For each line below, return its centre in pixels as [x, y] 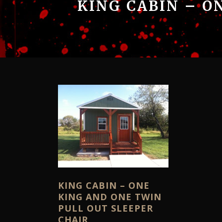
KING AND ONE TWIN [110, 197]
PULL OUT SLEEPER [106, 208]
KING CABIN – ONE [104, 186]
